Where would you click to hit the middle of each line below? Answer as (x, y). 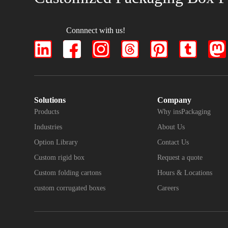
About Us (171, 127)
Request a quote (180, 158)
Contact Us (173, 142)
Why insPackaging (184, 112)
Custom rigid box (60, 158)
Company (175, 100)
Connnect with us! (96, 31)
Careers (168, 188)
